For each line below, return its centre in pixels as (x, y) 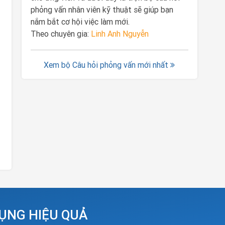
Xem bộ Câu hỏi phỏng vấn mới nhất (107, 65)
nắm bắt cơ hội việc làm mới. (80, 22)
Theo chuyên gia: (61, 34)
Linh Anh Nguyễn (120, 34)
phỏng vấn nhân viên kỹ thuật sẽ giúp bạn (102, 10)
